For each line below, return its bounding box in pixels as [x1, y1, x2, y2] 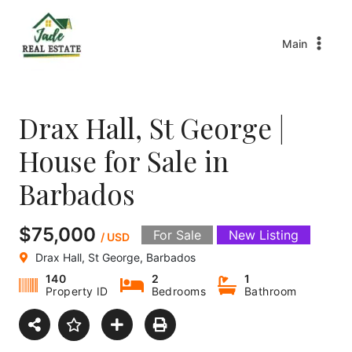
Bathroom [244, 284, 297, 298]
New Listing [229, 227, 299, 243]
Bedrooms [151, 284, 206, 298]
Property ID [46, 284, 108, 298]
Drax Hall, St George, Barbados [35, 251, 196, 264]
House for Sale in [19, 142, 229, 179]
